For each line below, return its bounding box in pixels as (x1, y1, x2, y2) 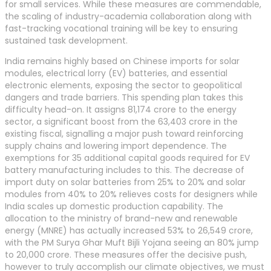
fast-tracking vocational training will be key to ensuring (5, 22, 238, 34)
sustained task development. (5, 34, 128, 47)
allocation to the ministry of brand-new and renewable (5, 212, 238, 224)
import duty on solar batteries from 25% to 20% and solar (5, 175, 246, 188)
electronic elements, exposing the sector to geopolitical (5, 79, 242, 91)
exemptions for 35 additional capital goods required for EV (5, 151, 250, 164)
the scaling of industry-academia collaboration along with (5, 10, 252, 22)
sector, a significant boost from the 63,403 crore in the (5, 115, 238, 128)
